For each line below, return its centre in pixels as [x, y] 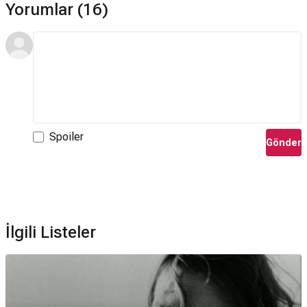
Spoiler [66, 137]
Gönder [284, 142]
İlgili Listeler [51, 233]
